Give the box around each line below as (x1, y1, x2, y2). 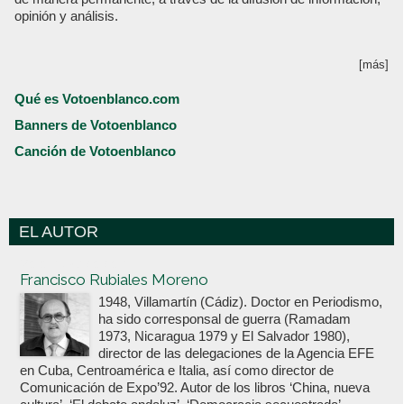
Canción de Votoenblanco (14, 143, 176, 160)
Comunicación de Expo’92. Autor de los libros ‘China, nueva (20, 380, 370, 396)
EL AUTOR (14, 223, 98, 242)
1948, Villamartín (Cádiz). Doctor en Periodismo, (98, 294, 382, 310)
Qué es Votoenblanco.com (14, 91, 179, 107)
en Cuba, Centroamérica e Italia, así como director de (20, 363, 334, 379)
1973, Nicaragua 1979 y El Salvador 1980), (98, 328, 350, 344)
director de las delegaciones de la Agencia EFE (98, 345, 374, 362)
